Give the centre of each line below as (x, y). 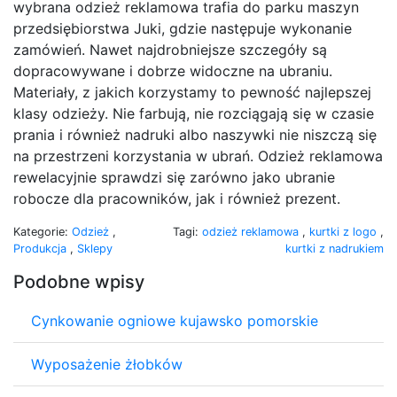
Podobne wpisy (79, 281)
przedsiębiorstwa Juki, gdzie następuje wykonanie (183, 28)
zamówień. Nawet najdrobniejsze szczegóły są (170, 49)
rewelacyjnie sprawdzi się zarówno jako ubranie (174, 177)
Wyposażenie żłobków (107, 364)
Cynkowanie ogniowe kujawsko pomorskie (175, 320)
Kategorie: (43, 231)
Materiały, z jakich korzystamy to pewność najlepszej (192, 92)
